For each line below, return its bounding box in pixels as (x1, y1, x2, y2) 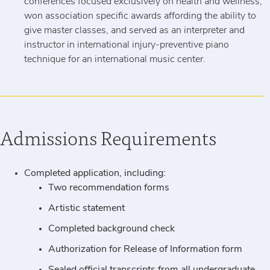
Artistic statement (48, 204, 125, 213)
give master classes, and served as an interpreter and (24, 26, 245, 36)
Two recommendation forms (48, 183, 169, 193)
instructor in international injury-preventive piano (24, 40, 229, 50)
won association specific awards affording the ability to (24, 11, 256, 21)
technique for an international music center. (24, 55, 206, 64)
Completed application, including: (24, 169, 168, 178)
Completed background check (48, 224, 175, 234)
